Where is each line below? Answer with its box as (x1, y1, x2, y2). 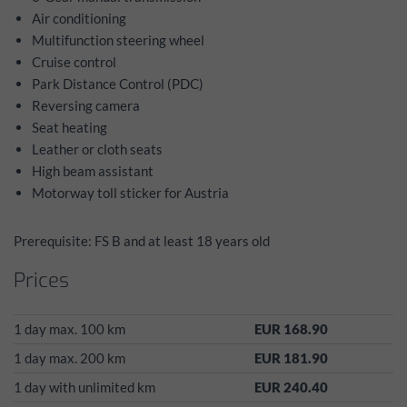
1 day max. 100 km (14, 321, 125, 338)
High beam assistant (32, 163, 154, 180)
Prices (14, 267, 69, 294)
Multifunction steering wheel (32, 32, 204, 49)
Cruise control (32, 54, 116, 71)
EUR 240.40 (254, 379, 328, 396)
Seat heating (32, 119, 107, 136)
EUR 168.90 (254, 321, 328, 338)
